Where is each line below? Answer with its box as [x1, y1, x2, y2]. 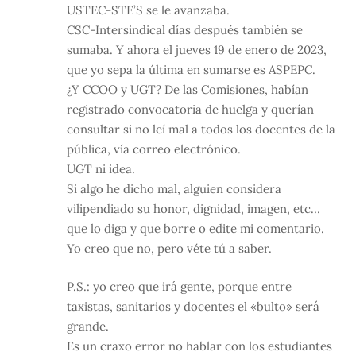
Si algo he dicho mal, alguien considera [67, 181, 281, 197]
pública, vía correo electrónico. [67, 141, 241, 157]
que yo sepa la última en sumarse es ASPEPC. [67, 62, 315, 78]
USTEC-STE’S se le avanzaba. [67, 2, 230, 18]
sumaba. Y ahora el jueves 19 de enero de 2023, [67, 42, 327, 58]
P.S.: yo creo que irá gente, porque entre [67, 278, 292, 294]
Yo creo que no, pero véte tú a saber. [67, 241, 272, 257]
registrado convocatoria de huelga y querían [67, 102, 314, 118]
